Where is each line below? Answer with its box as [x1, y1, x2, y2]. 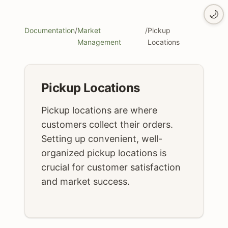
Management [77, 38, 121, 46]
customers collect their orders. [41, 119, 173, 130]
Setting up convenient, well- [41, 133, 162, 144]
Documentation [24, 26, 75, 35]
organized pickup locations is [41, 148, 166, 158]
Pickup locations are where [41, 105, 157, 116]
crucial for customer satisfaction [41, 162, 181, 173]
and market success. [41, 176, 130, 187]
